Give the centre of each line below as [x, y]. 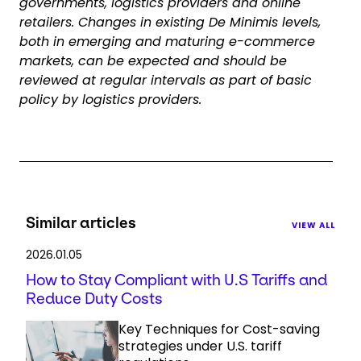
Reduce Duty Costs [94, 299]
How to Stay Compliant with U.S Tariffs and [176, 280]
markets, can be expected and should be [153, 61]
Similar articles [81, 223]
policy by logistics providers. [110, 100]
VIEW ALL [313, 225]
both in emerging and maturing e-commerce [167, 41]
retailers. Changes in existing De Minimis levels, [170, 22]
